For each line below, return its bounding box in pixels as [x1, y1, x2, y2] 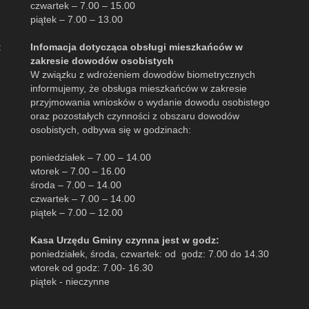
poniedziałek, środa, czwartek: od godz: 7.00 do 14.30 [30, 248, 269, 259]
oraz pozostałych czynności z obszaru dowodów [30, 110, 239, 121]
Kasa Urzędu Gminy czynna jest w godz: [30, 235, 219, 246]
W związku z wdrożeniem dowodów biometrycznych [30, 69, 255, 80]
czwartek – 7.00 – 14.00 [30, 193, 135, 204]
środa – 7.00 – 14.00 [30, 179, 121, 190]
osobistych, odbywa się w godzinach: [30, 124, 191, 135]
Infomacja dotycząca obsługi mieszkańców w [30, 41, 243, 52]
